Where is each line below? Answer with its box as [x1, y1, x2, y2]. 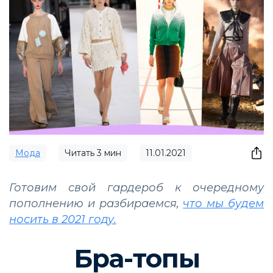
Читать [65, 147, 97, 159]
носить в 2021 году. [9, 213, 116, 227]
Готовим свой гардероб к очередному [9, 181, 264, 195]
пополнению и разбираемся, [9, 197, 183, 211]
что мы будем [183, 197, 264, 211]
